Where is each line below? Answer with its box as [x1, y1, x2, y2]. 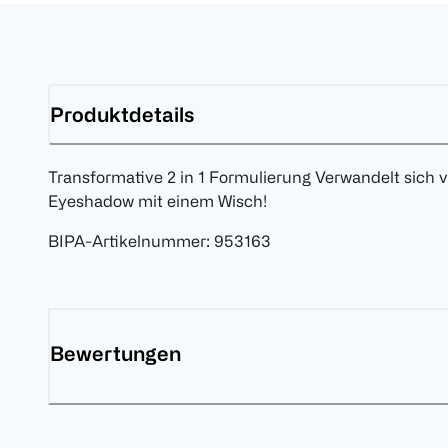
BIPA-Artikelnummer [48, 232, 206, 251]
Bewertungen [50, 342, 181, 366]
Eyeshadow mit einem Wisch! [48, 192, 267, 211]
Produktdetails [50, 102, 194, 126]
